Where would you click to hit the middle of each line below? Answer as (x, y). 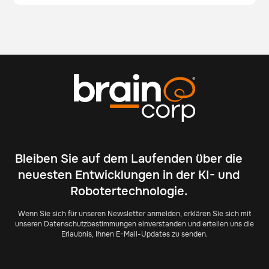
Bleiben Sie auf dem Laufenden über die (128, 159)
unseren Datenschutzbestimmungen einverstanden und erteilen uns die (134, 224)
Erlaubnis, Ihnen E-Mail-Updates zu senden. (134, 234)
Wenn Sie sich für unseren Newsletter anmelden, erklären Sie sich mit (134, 213)
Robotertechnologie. (128, 191)
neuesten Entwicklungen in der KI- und (128, 175)
